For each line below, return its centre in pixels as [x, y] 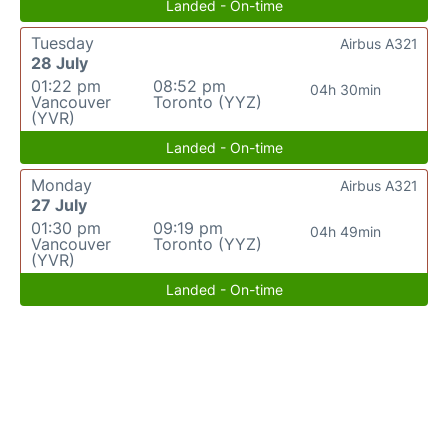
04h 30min [346, 89]
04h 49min [346, 231]
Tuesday [62, 43]
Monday [61, 185]
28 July [59, 63]
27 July [59, 205]
